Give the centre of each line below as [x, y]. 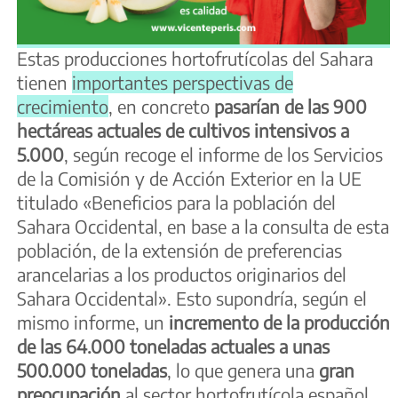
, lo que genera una [243, 370]
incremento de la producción [279, 322]
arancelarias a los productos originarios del [182, 275]
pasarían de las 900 [291, 107]
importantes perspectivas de [183, 83]
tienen [44, 83]
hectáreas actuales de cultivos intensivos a [183, 131]
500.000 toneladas [92, 370]
